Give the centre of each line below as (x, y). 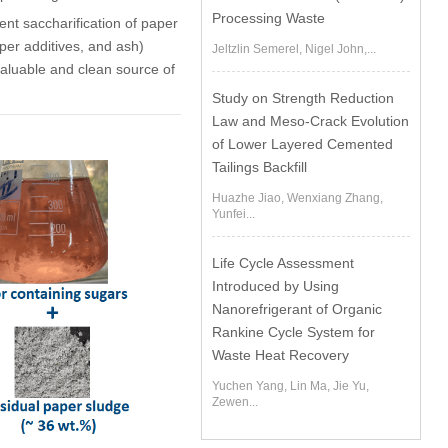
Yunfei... (234, 214)
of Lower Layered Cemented (303, 144)
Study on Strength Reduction (303, 98)
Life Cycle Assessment (283, 263)
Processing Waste (269, 18)
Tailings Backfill (260, 167)
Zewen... (235, 402)
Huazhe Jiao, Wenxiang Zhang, (298, 198)
